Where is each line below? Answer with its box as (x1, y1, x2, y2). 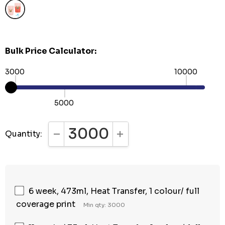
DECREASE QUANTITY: (53, 133, 146, 144)
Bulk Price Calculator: (5, 46, 96, 57)
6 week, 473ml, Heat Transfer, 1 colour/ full (29, 185, 199, 196)
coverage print (16, 198, 75, 209)
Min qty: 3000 (83, 201, 125, 208)
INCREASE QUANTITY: (117, 133, 209, 144)
